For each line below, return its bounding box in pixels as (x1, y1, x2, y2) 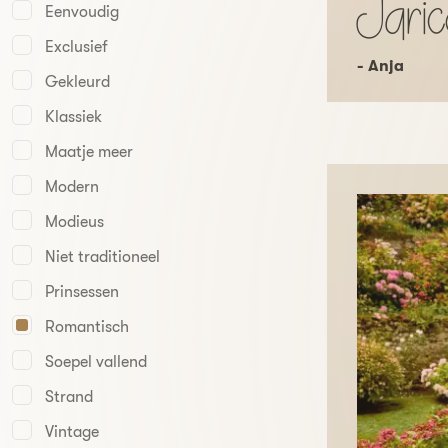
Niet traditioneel (45, 248, 160, 266)
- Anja (357, 56, 404, 75)
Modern (45, 178, 99, 196)
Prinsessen (45, 283, 119, 301)
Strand (45, 388, 93, 406)
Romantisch (45, 318, 129, 336)
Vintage (45, 423, 99, 441)
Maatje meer (45, 143, 133, 161)
